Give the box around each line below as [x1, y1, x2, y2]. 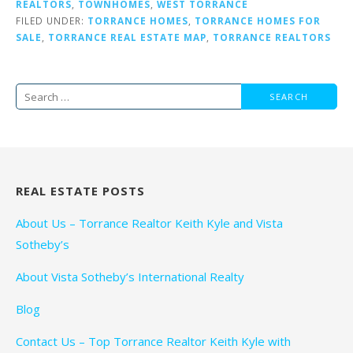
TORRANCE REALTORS [213, 31, 331, 44]
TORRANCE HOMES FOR [195, 14, 321, 28]
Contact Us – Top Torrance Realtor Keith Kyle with [16, 333, 291, 350]
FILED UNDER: [16, 14, 87, 28]
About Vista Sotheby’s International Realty [16, 269, 244, 285]
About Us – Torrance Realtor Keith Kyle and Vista [16, 215, 283, 232]
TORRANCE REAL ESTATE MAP [48, 31, 206, 44]
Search [15, 85, 58, 103]
